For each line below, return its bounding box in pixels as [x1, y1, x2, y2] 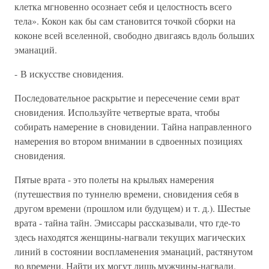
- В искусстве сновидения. [14, 67, 124, 80]
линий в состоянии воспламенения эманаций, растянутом [14, 245, 253, 258]
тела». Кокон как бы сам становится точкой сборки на [14, 14, 235, 27]
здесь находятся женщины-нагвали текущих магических [14, 231, 246, 243]
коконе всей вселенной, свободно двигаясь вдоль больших [14, 29, 255, 41]
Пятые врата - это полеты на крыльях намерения [14, 173, 214, 186]
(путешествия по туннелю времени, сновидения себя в [14, 187, 239, 200]
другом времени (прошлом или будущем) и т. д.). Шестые [14, 202, 250, 214]
